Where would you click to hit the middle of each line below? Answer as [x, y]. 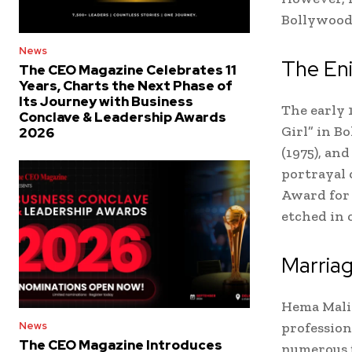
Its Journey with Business [106, 101]
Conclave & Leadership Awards [123, 117]
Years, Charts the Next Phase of [126, 85]
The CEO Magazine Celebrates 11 [128, 70]
